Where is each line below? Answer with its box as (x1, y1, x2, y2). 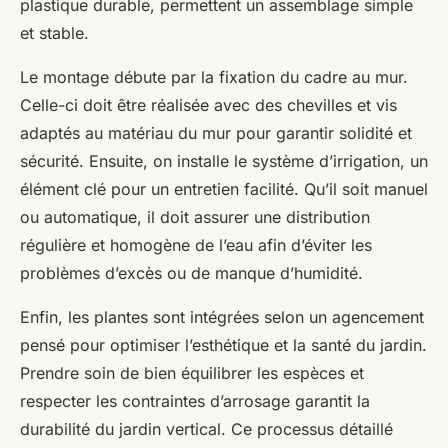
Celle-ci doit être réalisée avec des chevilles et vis (20, 95, 397, 115)
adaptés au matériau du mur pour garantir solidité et (20, 123, 412, 143)
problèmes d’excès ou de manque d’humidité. (20, 263, 363, 283)
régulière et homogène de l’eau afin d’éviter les (20, 235, 372, 255)
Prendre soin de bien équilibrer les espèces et (20, 363, 364, 383)
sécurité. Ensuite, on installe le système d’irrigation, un (20, 151, 428, 171)
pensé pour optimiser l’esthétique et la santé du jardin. (20, 335, 427, 355)
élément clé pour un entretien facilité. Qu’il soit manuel (20, 179, 428, 199)
